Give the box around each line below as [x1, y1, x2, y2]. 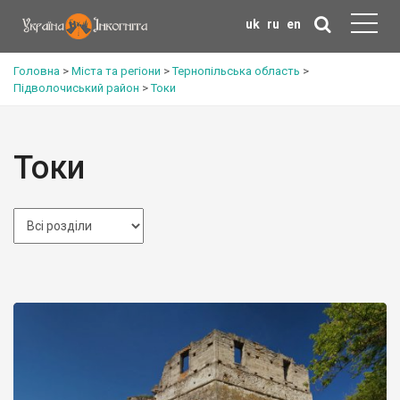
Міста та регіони [71, 64, 161, 78]
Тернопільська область [172, 64, 300, 78]
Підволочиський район [13, 81, 139, 95]
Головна [13, 64, 60, 78]
